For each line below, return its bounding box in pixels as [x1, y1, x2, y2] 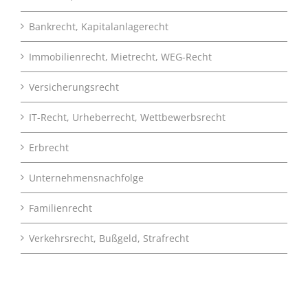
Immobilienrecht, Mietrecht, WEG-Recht [29, 50, 212, 64]
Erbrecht [29, 141, 69, 155]
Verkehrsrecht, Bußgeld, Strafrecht [29, 232, 189, 245]
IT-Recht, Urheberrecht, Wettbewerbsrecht [29, 111, 225, 124]
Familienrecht [29, 201, 92, 215]
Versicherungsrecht [29, 80, 119, 94]
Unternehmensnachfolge [29, 171, 144, 185]
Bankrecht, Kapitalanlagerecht [29, 20, 168, 34]
